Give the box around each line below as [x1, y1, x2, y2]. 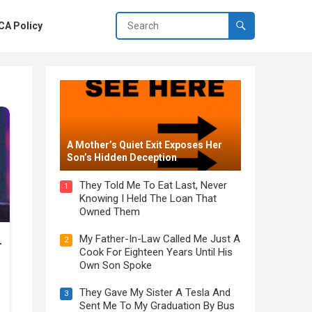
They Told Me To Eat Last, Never [79, 179, 227, 192]
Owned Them [79, 205, 140, 218]
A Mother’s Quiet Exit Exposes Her [67, 139, 222, 150]
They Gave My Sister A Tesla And [79, 286, 231, 299]
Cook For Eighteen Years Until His [79, 246, 233, 258]
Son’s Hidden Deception [67, 152, 177, 163]
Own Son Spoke [79, 259, 152, 272]
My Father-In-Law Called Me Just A [79, 233, 240, 245]
